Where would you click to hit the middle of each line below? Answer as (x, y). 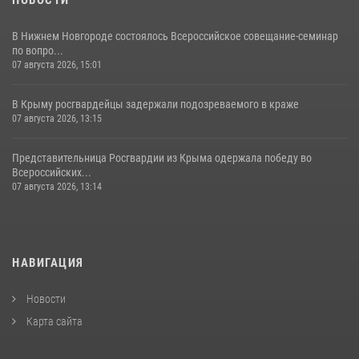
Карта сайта (53, 322)
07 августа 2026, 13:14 (57, 187)
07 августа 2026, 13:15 (57, 119)
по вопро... (38, 51)
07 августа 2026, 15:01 (57, 65)
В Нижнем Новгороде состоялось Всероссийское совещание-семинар (175, 36)
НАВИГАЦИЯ (48, 263)
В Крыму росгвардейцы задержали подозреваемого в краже (155, 105)
